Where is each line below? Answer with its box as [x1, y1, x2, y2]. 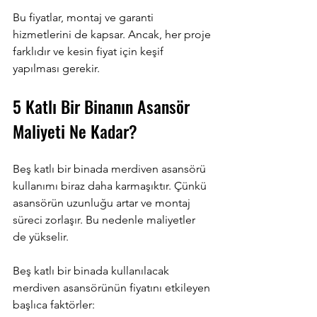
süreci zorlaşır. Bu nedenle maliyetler [13, 212, 198, 226]
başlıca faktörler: [13, 297, 95, 311]
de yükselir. [13, 229, 69, 243]
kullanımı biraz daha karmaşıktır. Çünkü [13, 178, 209, 192]
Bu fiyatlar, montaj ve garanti [13, 10, 156, 24]
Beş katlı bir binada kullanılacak [13, 263, 172, 277]
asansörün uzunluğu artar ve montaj [13, 195, 193, 209]
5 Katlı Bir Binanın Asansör [13, 93, 194, 119]
